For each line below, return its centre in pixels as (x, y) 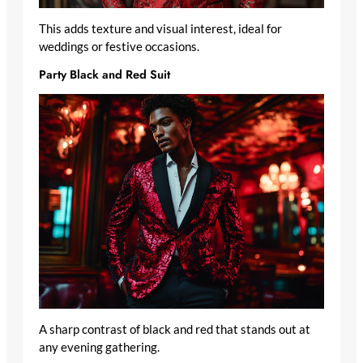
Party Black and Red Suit (105, 75)
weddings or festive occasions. (119, 46)
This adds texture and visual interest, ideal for (160, 28)
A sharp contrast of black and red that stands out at (175, 329)
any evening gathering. (99, 347)
